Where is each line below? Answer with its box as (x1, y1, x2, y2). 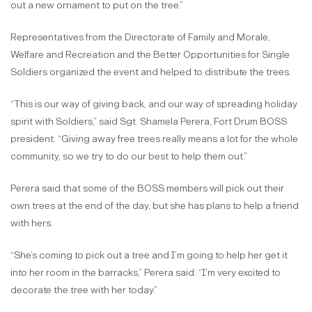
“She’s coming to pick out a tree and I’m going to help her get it (10, 249, 288, 261)
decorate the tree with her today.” (10, 283, 157, 296)
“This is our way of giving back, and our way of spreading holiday (10, 97, 297, 110)
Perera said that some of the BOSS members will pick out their (10, 182, 284, 194)
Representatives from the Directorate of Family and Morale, (10, 31, 270, 43)
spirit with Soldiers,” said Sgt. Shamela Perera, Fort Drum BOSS (10, 115, 287, 127)
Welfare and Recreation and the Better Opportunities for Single (10, 48, 290, 61)
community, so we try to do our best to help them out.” (10, 150, 247, 162)
